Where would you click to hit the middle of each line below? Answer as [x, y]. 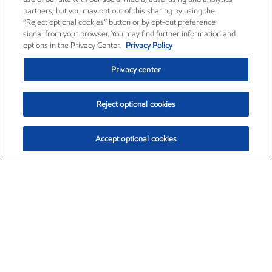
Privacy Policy [149, 45]
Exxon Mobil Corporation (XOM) [112, 202]
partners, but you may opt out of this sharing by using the [119, 11]
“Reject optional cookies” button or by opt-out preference [120, 22]
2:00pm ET [168, 238]
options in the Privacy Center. [73, 45]
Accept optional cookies [136, 139]
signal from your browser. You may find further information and [130, 34]
